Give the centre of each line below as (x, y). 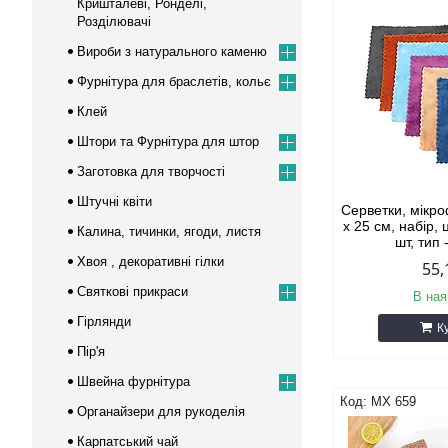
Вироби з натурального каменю (172, 51)
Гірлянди (104, 321)
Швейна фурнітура (133, 381)
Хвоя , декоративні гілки (150, 261)
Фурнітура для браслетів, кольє (174, 81)
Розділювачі (114, 21)
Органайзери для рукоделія (161, 411)
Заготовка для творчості (151, 171)
